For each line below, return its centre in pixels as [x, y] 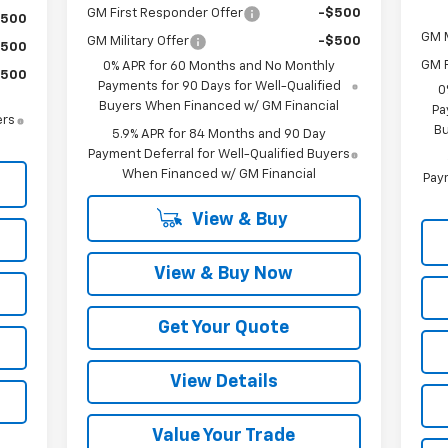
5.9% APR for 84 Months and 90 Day [218, 134]
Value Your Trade [224, 435]
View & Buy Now [224, 273]
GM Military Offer [137, 41]
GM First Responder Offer [164, 13]
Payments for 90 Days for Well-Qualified [219, 86]
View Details [223, 381]
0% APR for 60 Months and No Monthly [219, 66]
